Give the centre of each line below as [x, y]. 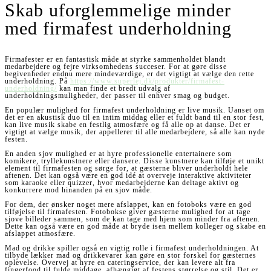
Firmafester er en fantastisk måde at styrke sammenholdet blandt [115, 59]
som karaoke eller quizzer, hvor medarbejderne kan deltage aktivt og [122, 183]
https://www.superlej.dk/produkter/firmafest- [147, 81]
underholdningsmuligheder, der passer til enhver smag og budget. [117, 96]
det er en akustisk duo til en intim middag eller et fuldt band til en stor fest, [135, 117]
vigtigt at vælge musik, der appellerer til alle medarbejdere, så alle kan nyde [135, 132]
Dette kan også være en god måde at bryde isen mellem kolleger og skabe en [135, 226]
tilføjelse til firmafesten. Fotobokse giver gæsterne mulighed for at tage [128, 212]
